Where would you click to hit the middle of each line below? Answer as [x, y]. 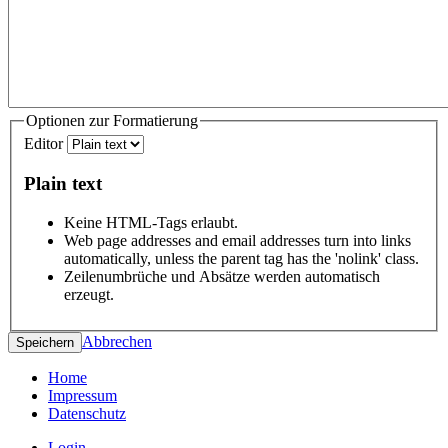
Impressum [82, 395]
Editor [45, 144]
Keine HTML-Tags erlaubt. [151, 222]
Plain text [63, 183]
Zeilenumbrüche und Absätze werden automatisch [222, 276]
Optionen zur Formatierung [112, 120]
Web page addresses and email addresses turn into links [237, 240]
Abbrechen [117, 341]
